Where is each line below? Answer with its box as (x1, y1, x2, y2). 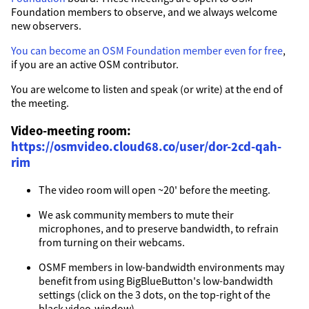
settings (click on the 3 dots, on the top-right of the (39, 288, 270, 302)
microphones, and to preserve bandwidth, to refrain (39, 221, 279, 236)
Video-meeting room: (11, 122, 131, 139)
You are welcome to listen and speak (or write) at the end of (11, 81, 283, 96)
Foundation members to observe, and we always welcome (11, 4, 277, 19)
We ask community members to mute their (39, 208, 234, 222)
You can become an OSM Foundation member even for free (11, 43, 283, 57)
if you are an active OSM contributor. (11, 57, 179, 71)
